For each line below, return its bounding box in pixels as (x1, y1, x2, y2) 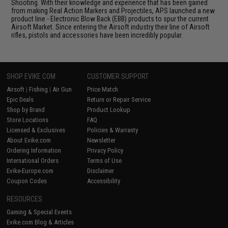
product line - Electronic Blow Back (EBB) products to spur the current (11, 14, 209, 23)
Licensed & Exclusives (7, 126, 66, 134)
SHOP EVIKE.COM (7, 72, 56, 80)
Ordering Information (7, 146, 62, 154)
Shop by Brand (7, 105, 45, 113)
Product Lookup (87, 105, 131, 113)
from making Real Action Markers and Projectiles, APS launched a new (11, 6, 215, 15)
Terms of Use (87, 156, 122, 164)
